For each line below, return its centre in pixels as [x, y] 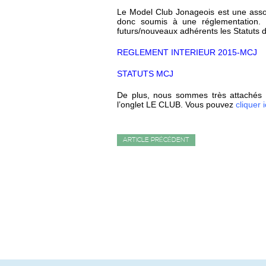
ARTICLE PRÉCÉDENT [156, 140]
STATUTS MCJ [145, 74]
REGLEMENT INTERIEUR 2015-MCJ [187, 53]
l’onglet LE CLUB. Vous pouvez [176, 105]
